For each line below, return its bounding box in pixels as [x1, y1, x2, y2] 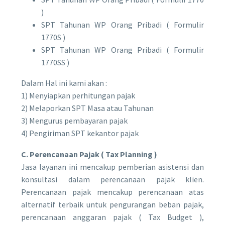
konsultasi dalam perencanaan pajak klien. [21, 174, 204, 185]
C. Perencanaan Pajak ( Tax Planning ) [21, 149, 157, 160]
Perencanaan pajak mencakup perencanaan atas [21, 187, 204, 197]
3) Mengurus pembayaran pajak [21, 115, 128, 126]
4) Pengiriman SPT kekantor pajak [21, 128, 139, 138]
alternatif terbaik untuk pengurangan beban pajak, [21, 199, 204, 210]
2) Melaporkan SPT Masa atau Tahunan [21, 102, 154, 113]
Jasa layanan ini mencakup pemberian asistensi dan [21, 162, 204, 172]
